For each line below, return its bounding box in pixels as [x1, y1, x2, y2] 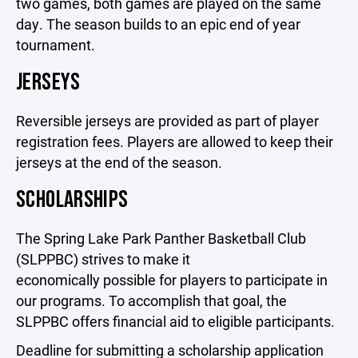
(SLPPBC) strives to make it [16, 249, 190, 268]
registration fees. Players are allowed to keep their [16, 132, 333, 151]
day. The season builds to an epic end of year [16, 14, 300, 34]
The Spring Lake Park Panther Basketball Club [16, 229, 306, 248]
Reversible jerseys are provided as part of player [16, 111, 319, 130]
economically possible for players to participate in [16, 270, 328, 289]
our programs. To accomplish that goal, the [16, 291, 287, 310]
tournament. [16, 35, 95, 54]
